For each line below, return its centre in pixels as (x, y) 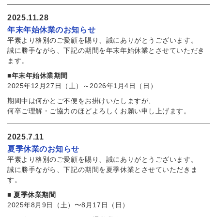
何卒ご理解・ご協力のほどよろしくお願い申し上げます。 (99, 111)
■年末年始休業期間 (38, 76)
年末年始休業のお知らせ (52, 30)
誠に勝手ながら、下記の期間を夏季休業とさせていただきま (103, 170)
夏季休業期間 (35, 195)
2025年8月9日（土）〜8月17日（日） (68, 205)
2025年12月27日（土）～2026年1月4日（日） (82, 86)
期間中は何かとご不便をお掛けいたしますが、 (81, 101)
